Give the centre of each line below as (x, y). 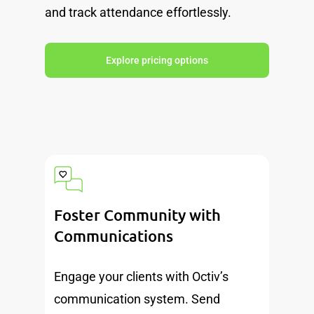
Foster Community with (138, 214)
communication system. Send (137, 299)
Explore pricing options (157, 61)
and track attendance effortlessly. (138, 13)
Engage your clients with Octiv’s (142, 276)
